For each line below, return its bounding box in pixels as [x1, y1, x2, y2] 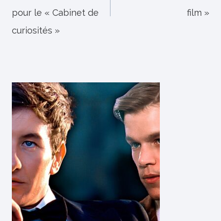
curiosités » [12, 25, 60, 36]
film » [187, 7, 209, 18]
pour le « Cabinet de [12, 7, 99, 18]
